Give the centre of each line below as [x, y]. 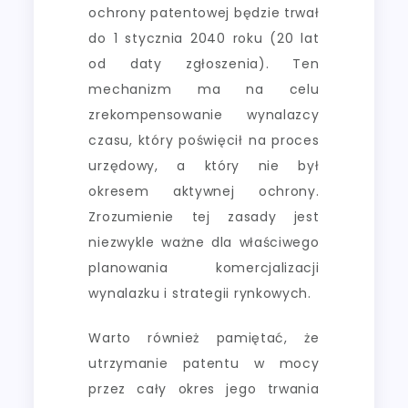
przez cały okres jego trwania [204, 388]
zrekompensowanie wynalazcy [204, 114]
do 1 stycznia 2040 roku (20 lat [204, 38]
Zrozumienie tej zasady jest [204, 216]
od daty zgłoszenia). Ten [204, 63]
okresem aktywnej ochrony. [204, 191]
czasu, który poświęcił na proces [204, 140]
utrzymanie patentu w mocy [204, 363]
